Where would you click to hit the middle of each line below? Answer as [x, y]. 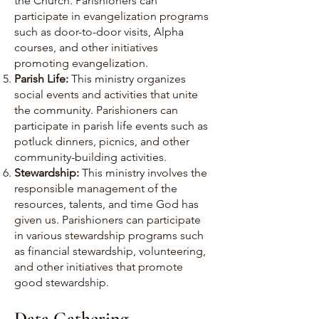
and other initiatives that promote [99, 267]
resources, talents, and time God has [106, 204]
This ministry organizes [129, 79]
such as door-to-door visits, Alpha [99, 32]
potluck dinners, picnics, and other [102, 141]
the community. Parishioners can [96, 110]
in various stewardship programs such [109, 235]
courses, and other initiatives [86, 47]
